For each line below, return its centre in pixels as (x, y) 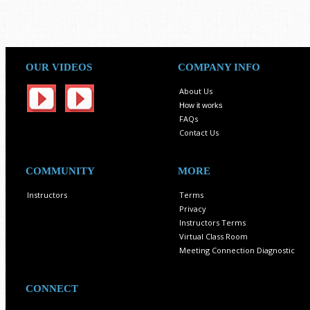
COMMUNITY (60, 171)
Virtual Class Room (213, 237)
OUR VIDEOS (59, 67)
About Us (196, 91)
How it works (201, 106)
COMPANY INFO (219, 67)
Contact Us (199, 133)
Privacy (193, 209)
